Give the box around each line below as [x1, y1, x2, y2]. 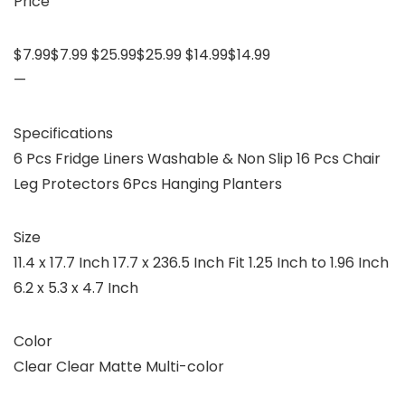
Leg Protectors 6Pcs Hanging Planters [14, 174, 282, 195]
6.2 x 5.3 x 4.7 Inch [14, 278, 138, 299]
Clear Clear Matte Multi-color [14, 356, 224, 378]
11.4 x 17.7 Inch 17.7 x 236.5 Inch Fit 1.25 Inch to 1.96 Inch [14, 252, 389, 274]
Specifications [14, 123, 113, 145]
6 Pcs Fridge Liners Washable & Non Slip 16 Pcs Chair [14, 148, 381, 170]
